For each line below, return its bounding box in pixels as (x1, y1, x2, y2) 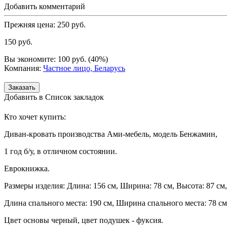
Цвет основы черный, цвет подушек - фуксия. (4, 216, 163, 225)
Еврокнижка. (4, 164, 50, 173)
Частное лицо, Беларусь (43, 63, 125, 72)
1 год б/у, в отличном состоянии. (4, 147, 117, 156)
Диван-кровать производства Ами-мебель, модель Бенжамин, (4, 130, 217, 139)
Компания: (4, 63, 41, 72)
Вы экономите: (4, 54, 58, 63)
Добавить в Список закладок (4, 92, 104, 101)
